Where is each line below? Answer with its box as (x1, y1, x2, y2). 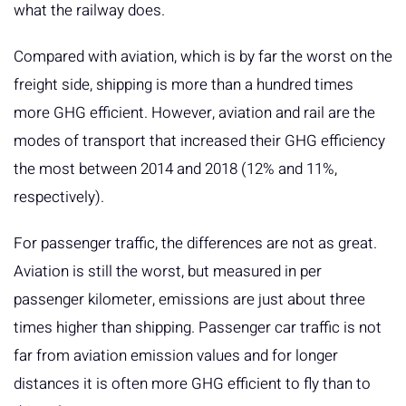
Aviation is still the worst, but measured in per (14, 260, 322, 284)
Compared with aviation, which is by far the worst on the (14, 45, 392, 69)
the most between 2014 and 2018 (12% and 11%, (14, 158, 337, 181)
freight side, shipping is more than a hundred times (14, 73, 353, 97)
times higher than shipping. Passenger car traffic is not (14, 316, 382, 340)
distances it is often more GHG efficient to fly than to (14, 372, 371, 396)
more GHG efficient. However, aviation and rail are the (14, 101, 375, 125)
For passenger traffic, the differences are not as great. (14, 232, 377, 256)
